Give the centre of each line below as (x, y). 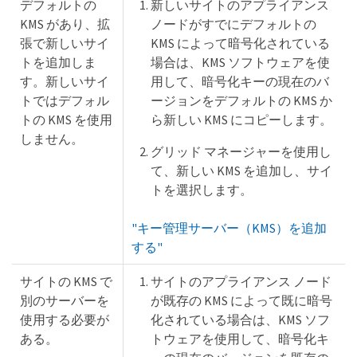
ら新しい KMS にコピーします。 (241, 120)
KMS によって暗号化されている (240, 43)
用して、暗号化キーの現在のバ (240, 82)
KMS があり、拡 (65, 24)
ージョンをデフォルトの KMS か (241, 101)
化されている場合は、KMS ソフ (240, 320)
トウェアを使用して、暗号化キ (240, 339)
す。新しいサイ (65, 82)
